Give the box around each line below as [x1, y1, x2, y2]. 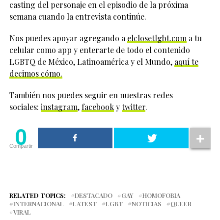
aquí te [174, 56, 198, 67]
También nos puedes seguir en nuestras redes [9, 90, 173, 101]
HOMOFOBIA [142, 191, 180, 200]
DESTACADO [74, 191, 112, 200]
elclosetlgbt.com [127, 33, 187, 44]
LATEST [72, 199, 97, 208]
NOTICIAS [131, 199, 162, 208]
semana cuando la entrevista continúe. [9, 11, 146, 22]
